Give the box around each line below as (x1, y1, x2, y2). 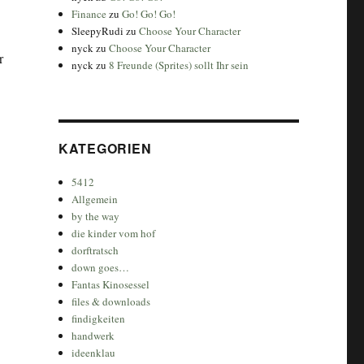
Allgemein (71, 191, 119, 206)
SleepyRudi (71, 23, 124, 38)
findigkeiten (71, 310, 126, 326)
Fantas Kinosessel (71, 276, 150, 292)
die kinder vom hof (71, 225, 156, 240)
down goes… (71, 259, 130, 275)
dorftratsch (71, 242, 119, 258)
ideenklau (71, 344, 116, 360)
